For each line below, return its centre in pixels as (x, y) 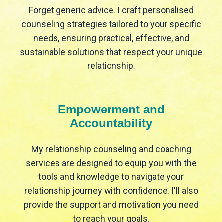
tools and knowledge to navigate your (111, 177)
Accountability (111, 123)
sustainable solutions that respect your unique (111, 52)
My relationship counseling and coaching (111, 149)
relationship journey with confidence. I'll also (111, 191)
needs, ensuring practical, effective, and (111, 38)
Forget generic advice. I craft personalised (111, 10)
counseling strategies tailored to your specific (111, 24)
